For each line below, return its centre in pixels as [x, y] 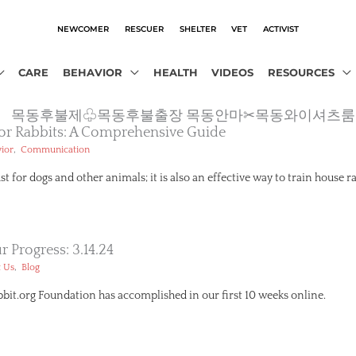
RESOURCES [301, 72]
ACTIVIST [281, 28]
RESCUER [144, 28]
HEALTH [175, 72]
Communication [55, 149]
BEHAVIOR [92, 72]
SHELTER [197, 28]
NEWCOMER [83, 28]
